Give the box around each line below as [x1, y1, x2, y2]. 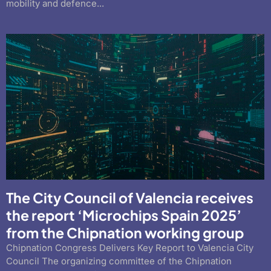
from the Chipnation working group [6, 223, 244, 241]
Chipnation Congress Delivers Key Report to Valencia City [6, 241, 253, 253]
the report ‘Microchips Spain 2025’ [6, 206, 241, 224]
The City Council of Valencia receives [6, 188, 253, 206]
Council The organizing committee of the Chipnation [6, 255, 232, 267]
